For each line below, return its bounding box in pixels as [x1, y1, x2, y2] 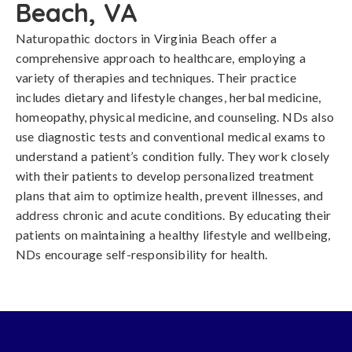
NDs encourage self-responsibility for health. [16, 247, 268, 262]
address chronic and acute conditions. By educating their [16, 207, 332, 222]
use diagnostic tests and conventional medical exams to [16, 129, 325, 144]
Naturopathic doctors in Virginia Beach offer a [16, 31, 277, 46]
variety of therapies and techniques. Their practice [16, 70, 297, 85]
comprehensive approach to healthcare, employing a [16, 50, 306, 65]
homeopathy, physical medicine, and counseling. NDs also [16, 109, 335, 124]
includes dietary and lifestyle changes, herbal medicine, [16, 90, 321, 104]
